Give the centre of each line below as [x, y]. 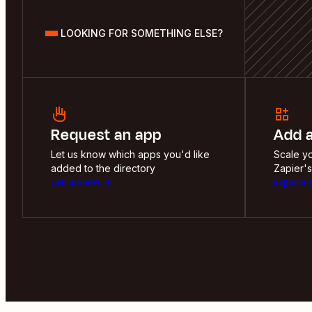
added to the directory [103, 168]
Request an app [106, 135]
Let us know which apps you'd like [130, 154]
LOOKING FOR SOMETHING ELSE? [141, 33]
